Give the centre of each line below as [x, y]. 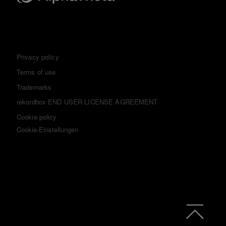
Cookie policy [37, 117]
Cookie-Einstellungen [47, 130]
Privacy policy [38, 57]
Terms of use [36, 72]
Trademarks [34, 87]
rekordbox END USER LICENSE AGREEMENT [87, 102]
